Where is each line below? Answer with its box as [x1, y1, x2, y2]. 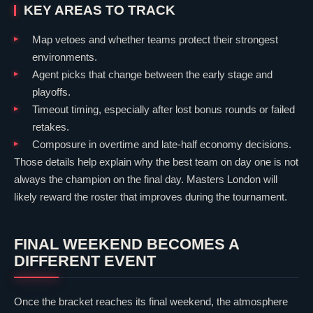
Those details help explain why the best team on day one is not [14, 156, 298, 168]
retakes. [31, 121, 69, 133]
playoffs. [31, 86, 71, 99]
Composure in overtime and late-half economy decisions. [31, 138, 291, 151]
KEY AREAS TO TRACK [24, 3, 176, 18]
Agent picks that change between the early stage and [31, 68, 272, 81]
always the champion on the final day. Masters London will [14, 173, 277, 186]
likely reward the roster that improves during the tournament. [14, 191, 287, 203]
